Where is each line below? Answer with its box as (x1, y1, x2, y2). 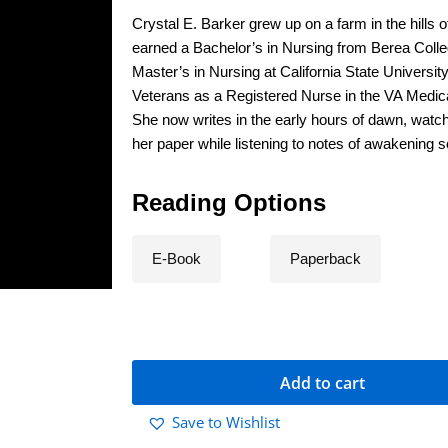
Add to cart (279, 371, 365, 394)
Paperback (289, 250, 361, 267)
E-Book (152, 250, 201, 267)
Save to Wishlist (172, 412, 280, 432)
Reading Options (132, 189, 326, 216)
